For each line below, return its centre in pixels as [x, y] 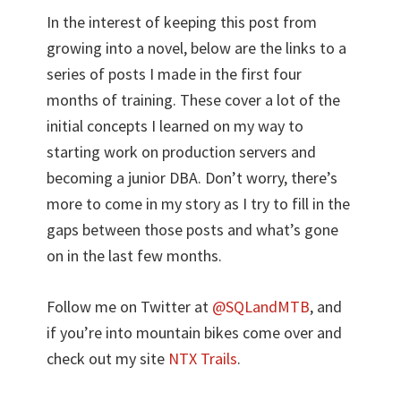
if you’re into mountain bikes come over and [195, 333]
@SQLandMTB [261, 307]
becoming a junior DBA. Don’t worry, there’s [192, 178]
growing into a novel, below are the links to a [197, 48]
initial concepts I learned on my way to [175, 126]
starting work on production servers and [182, 152]
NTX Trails [203, 359]
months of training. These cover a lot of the [194, 100]
